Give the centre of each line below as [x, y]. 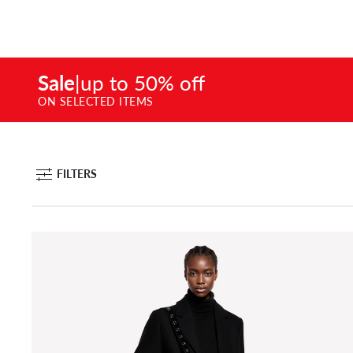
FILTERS [77, 174]
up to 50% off [143, 82]
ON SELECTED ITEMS [96, 101]
